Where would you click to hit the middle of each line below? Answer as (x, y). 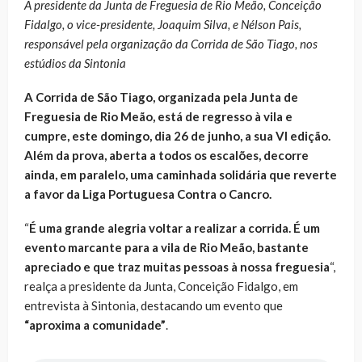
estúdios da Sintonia (75, 63)
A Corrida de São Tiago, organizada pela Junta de (161, 97)
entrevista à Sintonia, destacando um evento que (154, 305)
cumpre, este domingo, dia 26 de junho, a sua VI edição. (177, 135)
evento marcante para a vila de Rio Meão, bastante (166, 247)
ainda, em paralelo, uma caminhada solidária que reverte (181, 174)
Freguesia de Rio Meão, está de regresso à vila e (158, 116)
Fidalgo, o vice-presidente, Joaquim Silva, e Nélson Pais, (163, 24)
